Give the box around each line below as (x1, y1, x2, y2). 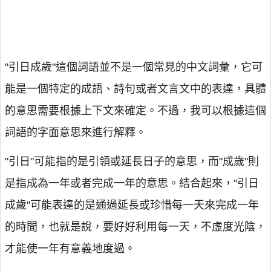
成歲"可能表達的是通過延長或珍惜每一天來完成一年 (5, 199, 259, 211)
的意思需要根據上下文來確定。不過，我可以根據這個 (5, 105, 266, 117)
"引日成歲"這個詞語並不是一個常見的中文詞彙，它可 (5, 61, 263, 73)
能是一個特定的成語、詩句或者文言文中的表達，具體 (5, 83, 266, 95)
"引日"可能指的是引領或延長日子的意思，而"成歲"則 (5, 155, 259, 168)
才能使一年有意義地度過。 (5, 243, 135, 255)
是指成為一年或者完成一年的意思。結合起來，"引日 (5, 177, 259, 189)
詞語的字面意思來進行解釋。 (5, 126, 146, 139)
